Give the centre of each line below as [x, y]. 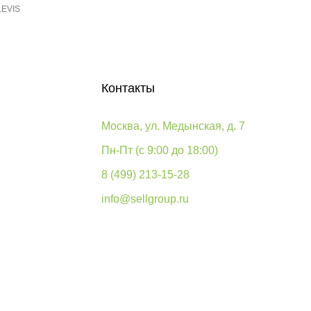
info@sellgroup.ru [145, 199]
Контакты [128, 88]
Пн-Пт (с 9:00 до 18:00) [160, 150]
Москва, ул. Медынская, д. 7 [173, 126]
